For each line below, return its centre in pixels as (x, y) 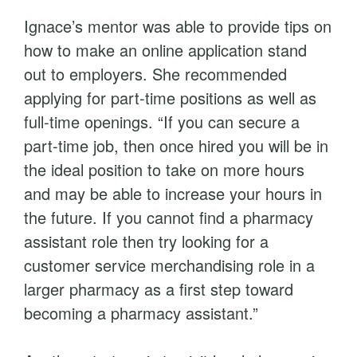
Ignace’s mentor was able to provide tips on (178, 26)
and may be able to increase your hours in (173, 193)
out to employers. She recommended (155, 74)
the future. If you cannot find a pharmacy (169, 217)
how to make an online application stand (165, 50)
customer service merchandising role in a (169, 265)
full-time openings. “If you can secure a (162, 122)
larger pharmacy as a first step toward (159, 289)
